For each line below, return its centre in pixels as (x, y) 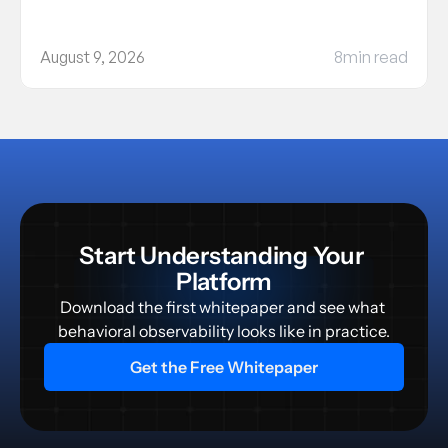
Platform (224, 281)
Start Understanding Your (221, 255)
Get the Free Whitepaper (224, 367)
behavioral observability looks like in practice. (224, 331)
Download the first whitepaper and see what (222, 307)
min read (375, 57)
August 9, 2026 (92, 57)
